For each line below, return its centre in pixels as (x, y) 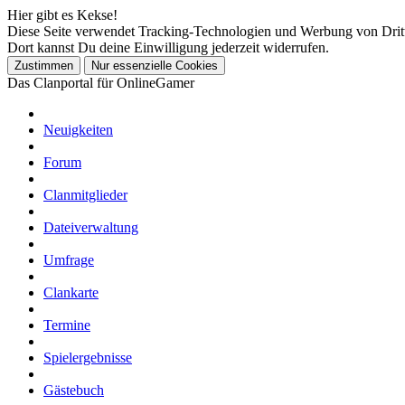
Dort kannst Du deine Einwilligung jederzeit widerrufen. (168, 47)
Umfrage (69, 260)
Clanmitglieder (85, 195)
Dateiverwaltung (91, 227)
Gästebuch (74, 390)
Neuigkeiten (78, 130)
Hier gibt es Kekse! (62, 15)
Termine (67, 325)
